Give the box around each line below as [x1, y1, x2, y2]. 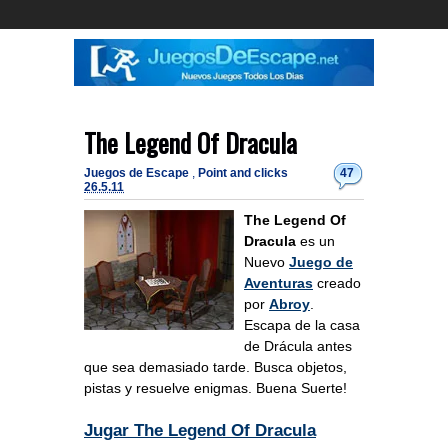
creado [313, 275, 361, 292]
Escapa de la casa [244, 317, 360, 334]
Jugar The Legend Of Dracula [84, 421, 316, 441]
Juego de [289, 254, 353, 271]
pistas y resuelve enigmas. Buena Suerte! [84, 380, 347, 397]
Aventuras [244, 275, 313, 292]
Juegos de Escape [84, 166, 192, 181]
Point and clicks [198, 166, 288, 181]
